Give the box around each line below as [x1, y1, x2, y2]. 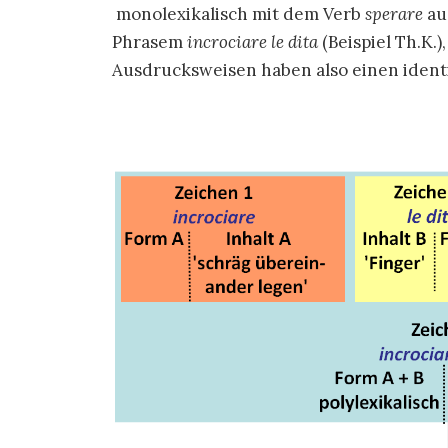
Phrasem [112, 31, 187, 53]
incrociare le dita [187, 31, 318, 53]
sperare [365, 3, 423, 25]
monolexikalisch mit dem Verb [112, 3, 365, 25]
